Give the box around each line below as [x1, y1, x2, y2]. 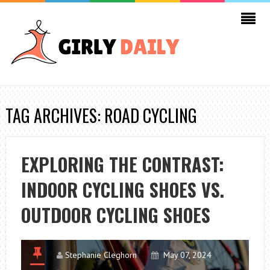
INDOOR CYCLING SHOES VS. [20, 176, 224, 203]
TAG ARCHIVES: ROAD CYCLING [5, 103, 197, 128]
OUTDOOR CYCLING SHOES [20, 201, 210, 228]
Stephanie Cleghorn [64, 250, 137, 260]
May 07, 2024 [163, 250, 212, 260]
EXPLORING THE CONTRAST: [20, 151, 224, 178]
